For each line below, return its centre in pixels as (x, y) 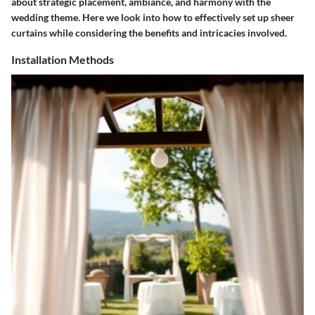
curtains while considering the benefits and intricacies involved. (149, 33)
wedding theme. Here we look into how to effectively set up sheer (153, 18)
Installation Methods (63, 60)
